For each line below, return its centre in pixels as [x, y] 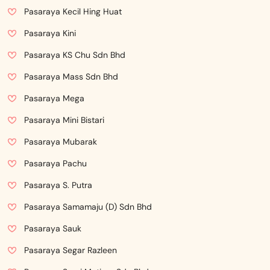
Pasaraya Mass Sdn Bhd [71, 77]
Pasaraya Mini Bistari [64, 120]
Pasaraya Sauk [53, 228]
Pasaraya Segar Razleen [71, 250]
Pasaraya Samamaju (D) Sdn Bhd [88, 207]
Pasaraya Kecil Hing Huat [73, 11]
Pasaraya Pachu [55, 163]
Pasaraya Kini [50, 33]
